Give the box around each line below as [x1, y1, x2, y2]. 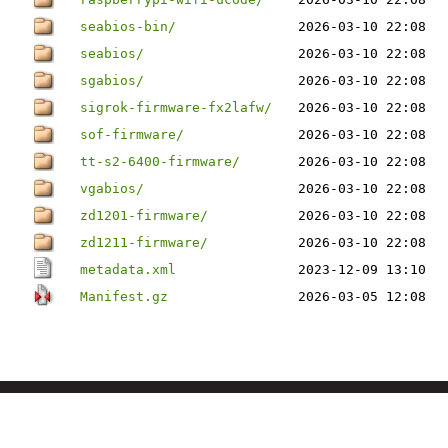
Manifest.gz [80, 289, 168, 304]
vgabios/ [80, 181, 144, 196]
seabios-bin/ [80, 19, 176, 34]
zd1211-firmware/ [80, 235, 208, 250]
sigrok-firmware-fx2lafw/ [80, 100, 272, 115]
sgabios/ [80, 73, 144, 88]
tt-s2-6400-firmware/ [80, 154, 240, 169]
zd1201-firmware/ [80, 208, 208, 223]
